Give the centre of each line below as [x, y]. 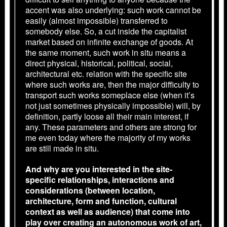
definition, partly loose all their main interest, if [107, 116]
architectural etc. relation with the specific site [106, 73]
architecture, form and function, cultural [101, 201]
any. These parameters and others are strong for [111, 127]
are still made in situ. [63, 148]
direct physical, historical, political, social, [99, 63]
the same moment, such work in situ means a [106, 52]
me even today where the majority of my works [108, 137]
